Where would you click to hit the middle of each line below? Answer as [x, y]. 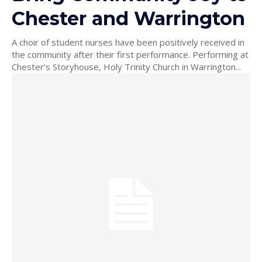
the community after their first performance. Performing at [130, 55]
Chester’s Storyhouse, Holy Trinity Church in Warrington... [126, 67]
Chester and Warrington [128, 19]
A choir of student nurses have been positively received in [128, 42]
